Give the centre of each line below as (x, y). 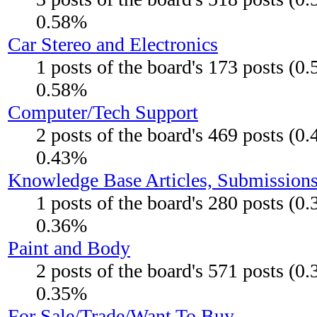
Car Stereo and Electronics (113, 45)
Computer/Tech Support (103, 113)
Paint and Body (69, 248)
